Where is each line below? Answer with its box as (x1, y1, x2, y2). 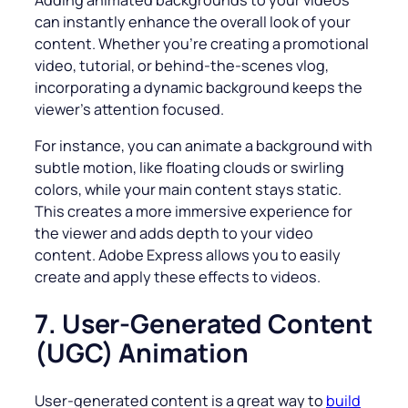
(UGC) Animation (35, 334, 249, 371)
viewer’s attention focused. (35, 99, 224, 120)
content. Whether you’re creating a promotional (35, 34, 369, 55)
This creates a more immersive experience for (35, 201, 352, 222)
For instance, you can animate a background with (35, 136, 372, 157)
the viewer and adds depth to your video (35, 223, 313, 244)
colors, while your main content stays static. (35, 179, 342, 200)
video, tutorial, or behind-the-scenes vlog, (35, 56, 329, 76)
